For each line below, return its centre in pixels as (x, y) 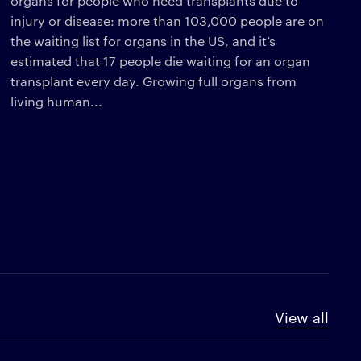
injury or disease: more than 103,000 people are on (168, 20)
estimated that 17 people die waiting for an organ (161, 60)
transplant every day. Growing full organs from (154, 81)
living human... (57, 101)
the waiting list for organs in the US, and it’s (143, 40)
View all (302, 316)
